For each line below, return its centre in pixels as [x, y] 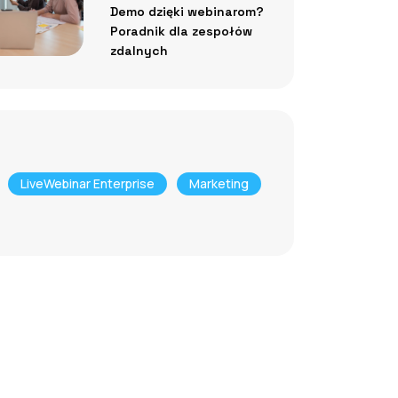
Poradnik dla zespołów [181, 31]
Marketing [219, 183]
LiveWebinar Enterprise [88, 183]
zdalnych [139, 50]
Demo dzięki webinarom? [187, 11]
